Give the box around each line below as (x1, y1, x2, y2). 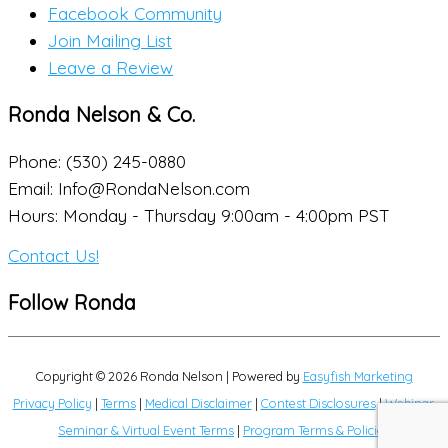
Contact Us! (8, 244, 99, 266)
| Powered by (222, 367, 303, 384)
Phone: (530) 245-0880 (8, 151, 186, 173)
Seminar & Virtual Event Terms (58, 421, 234, 438)
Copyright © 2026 (35, 367, 140, 384)
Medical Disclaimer (144, 394, 252, 411)
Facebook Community (48, 2, 222, 24)
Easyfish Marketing (302, 367, 413, 384)
